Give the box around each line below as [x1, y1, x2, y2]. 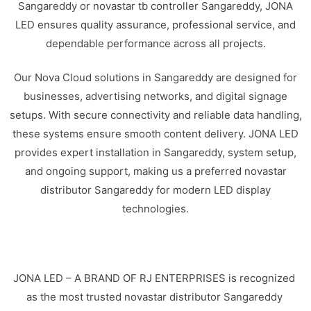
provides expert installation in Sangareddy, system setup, [15, 146, 296, 159]
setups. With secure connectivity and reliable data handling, [9, 108, 302, 121]
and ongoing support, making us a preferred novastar [24, 165, 287, 178]
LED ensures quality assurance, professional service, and [15, 17, 296, 31]
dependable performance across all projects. [45, 36, 266, 50]
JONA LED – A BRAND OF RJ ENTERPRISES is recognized [13, 271, 296, 285]
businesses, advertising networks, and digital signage [24, 90, 287, 103]
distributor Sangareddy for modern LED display [40, 183, 271, 196]
